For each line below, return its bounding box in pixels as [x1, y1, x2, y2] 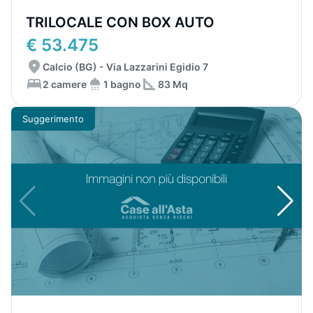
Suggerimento [22, 112, 84, 124]
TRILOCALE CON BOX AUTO [26, 14, 214, 31]
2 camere [43, 78, 87, 90]
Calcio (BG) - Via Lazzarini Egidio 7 [43, 61, 208, 73]
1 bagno [103, 78, 141, 90]
